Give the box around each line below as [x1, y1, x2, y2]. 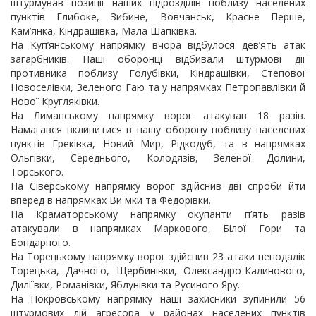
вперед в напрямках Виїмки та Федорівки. [11, 193, 211, 207]
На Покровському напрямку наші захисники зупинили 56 [11, 292, 305, 305]
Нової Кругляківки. [11, 95, 99, 108]
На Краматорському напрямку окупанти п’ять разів [11, 207, 305, 221]
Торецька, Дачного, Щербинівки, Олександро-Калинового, [11, 264, 305, 277]
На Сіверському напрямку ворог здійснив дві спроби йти [11, 179, 305, 193]
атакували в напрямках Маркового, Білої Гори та [11, 221, 305, 235]
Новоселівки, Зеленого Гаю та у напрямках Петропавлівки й [11, 80, 305, 94]
